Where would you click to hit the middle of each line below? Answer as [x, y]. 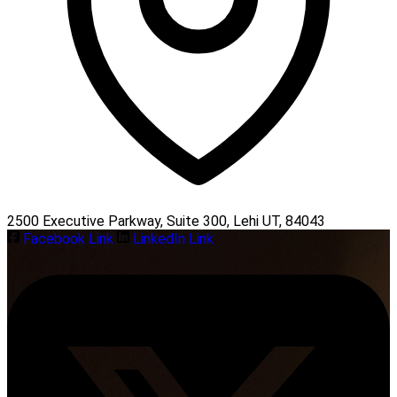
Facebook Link [68, 238]
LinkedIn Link [173, 238]
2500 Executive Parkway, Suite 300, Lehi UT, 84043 [166, 221]
